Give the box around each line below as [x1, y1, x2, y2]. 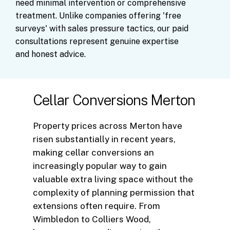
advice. [60, 49, 86, 59]
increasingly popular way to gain [33, 160, 167, 171]
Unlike [59, 10, 84, 21]
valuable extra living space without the [33, 174, 193, 184]
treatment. [15, 10, 57, 21]
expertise [142, 36, 179, 46]
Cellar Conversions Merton [33, 91, 196, 108]
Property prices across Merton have [33, 120, 182, 131]
